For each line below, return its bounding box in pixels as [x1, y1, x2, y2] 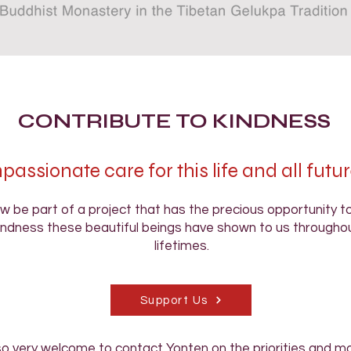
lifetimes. [154, 239, 209, 253]
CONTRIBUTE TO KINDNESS [17, 110, 331, 133]
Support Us [139, 294, 208, 306]
